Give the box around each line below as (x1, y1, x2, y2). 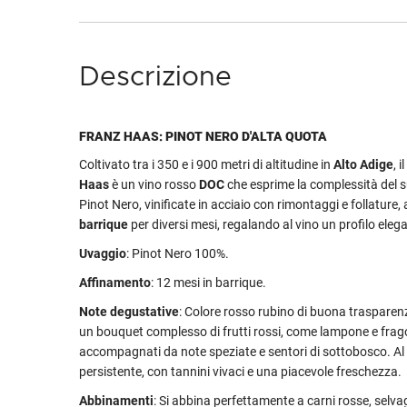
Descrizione (79, 64, 232, 91)
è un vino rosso (109, 177, 199, 192)
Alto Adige (333, 157, 393, 172)
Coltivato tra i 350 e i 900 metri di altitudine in (79, 157, 333, 172)
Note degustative (79, 304, 179, 319)
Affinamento (79, 275, 151, 290)
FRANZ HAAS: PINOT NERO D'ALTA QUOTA (79, 129, 327, 144)
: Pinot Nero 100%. (126, 246, 229, 261)
